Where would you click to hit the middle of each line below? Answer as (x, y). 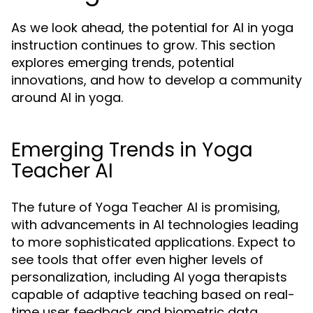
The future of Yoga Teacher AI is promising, (146, 208)
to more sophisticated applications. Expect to (153, 242)
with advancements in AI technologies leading (155, 225)
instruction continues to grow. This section (143, 45)
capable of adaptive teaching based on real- (153, 295)
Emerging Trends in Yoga (132, 150)
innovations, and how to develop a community (156, 80)
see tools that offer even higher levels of (137, 260)
